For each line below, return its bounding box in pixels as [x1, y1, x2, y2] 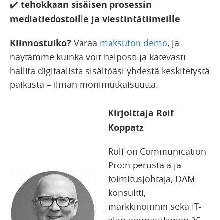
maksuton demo [100, 37, 167, 49]
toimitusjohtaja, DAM [108, 173, 195, 185]
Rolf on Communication [108, 145, 206, 158]
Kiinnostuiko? [10, 37, 74, 50]
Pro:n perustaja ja [108, 159, 181, 171]
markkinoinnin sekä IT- [108, 200, 201, 213]
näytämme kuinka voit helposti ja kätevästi [10, 51, 186, 63]
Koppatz [108, 121, 144, 134]
